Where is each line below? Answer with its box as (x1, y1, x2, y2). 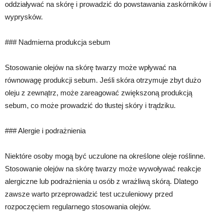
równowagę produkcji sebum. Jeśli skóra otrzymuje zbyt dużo (5, 75, 201, 84)
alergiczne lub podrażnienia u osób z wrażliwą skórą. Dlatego (5, 177, 198, 185)
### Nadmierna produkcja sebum (5, 37, 110, 46)
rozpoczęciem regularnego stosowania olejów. (5, 202, 151, 211)
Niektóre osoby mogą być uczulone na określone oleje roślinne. (5, 151, 205, 160)
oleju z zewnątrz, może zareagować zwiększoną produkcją (5, 88, 192, 97)
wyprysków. (5, 12, 43, 21)
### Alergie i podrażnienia (5, 126, 86, 135)
